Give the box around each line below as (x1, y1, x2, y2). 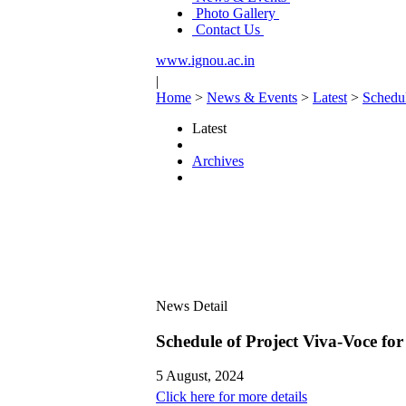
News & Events (207, 90, 297, 105)
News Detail (156, 298, 227, 314)
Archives (192, 153, 244, 169)
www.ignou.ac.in (156, 53, 255, 68)
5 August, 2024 (156, 368, 244, 384)
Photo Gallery (192, 5, 279, 21)
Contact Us (192, 22, 264, 37)
